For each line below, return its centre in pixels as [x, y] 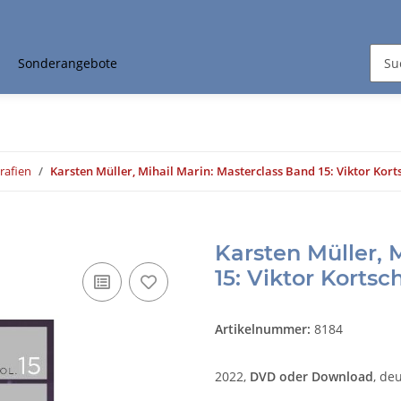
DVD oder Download [311, 377]
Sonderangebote [67, 64]
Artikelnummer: [264, 329]
